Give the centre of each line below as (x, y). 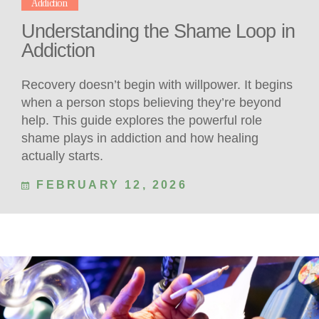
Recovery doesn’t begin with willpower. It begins (157, 85)
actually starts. (62, 156)
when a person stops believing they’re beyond (151, 103)
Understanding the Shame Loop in (158, 31)
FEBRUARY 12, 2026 (109, 185)
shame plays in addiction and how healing (140, 138)
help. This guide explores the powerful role (142, 121)
